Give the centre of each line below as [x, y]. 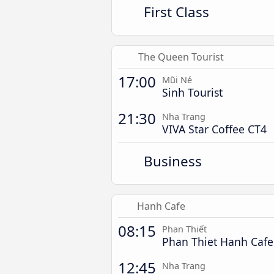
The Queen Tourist [181, 57]
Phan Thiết [184, 229]
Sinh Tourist [192, 92]
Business [173, 161]
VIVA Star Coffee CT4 [214, 129]
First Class [177, 12]
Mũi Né [177, 80]
